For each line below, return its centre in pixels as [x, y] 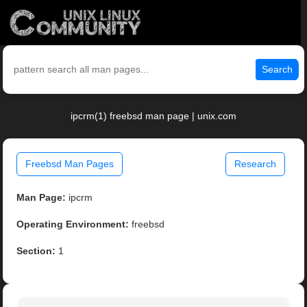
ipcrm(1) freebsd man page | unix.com [153, 116]
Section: [36, 251]
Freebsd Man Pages [70, 164]
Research [255, 164]
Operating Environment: [73, 224]
